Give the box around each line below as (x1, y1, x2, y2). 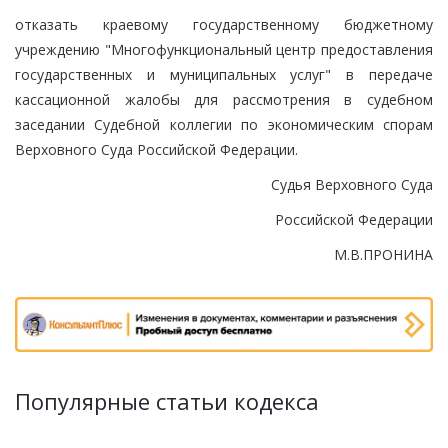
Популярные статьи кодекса (15, 386, 319, 417)
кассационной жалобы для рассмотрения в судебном (15, 89, 433, 109)
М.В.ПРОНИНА (334, 244, 433, 264)
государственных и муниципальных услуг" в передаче (15, 64, 433, 84)
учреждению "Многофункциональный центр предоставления (15, 39, 433, 59)
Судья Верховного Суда (271, 174, 433, 194)
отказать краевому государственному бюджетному (15, 14, 433, 34)
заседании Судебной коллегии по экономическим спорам (15, 114, 433, 134)
